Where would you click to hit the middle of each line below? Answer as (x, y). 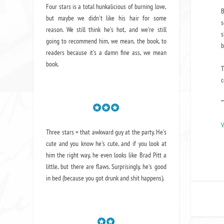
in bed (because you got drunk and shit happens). (105, 178)
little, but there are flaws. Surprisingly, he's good (106, 166)
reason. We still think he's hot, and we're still (106, 29)
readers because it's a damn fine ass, (95, 52)
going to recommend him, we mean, (91, 41)
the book (147, 41)
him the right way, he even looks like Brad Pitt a (106, 155)
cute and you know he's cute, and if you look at (106, 143)
